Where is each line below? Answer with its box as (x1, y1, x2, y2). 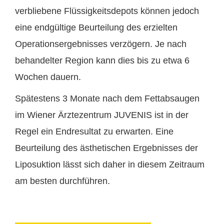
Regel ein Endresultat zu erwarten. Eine (15, 126, 173, 137)
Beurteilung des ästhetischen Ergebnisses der (15, 143, 198, 153)
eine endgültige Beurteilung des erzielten (15, 22, 177, 33)
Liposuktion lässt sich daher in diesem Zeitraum (15, 159, 204, 170)
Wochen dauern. (15, 72, 81, 82)
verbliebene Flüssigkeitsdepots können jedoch (15, 6, 199, 16)
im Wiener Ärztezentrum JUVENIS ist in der (15, 110, 188, 120)
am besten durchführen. (15, 176, 110, 186)
